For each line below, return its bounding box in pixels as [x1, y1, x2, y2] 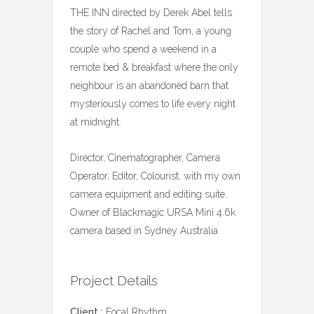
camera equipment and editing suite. [70, 188, 227, 200]
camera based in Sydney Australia [70, 224, 218, 236]
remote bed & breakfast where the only [70, 61, 238, 73]
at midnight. [70, 116, 121, 128]
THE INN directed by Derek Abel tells [70, 6, 232, 18]
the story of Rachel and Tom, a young [70, 25, 231, 36]
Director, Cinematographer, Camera [70, 151, 220, 163]
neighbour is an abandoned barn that [70, 79, 228, 91]
